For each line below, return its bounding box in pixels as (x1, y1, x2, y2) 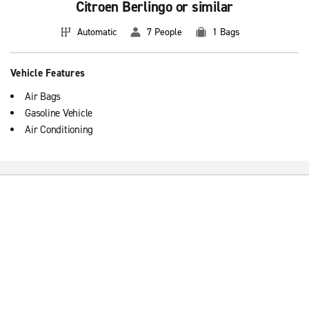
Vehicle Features (10, 66, 85, 80)
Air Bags (25, 90, 61, 103)
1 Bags (212, 26, 240, 39)
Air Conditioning (25, 123, 93, 137)
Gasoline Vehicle (25, 106, 92, 120)
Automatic (77, 26, 117, 39)
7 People (147, 26, 182, 39)
